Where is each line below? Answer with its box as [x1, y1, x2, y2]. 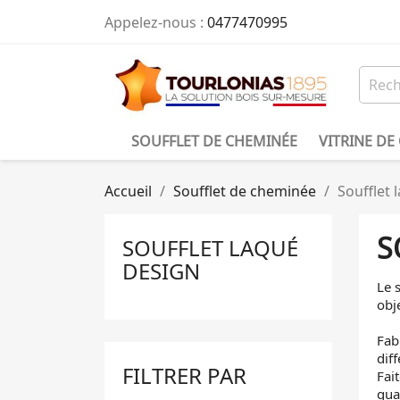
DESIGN [122, 256, 200, 286]
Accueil [104, 181, 152, 201]
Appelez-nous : [104, 12, 207, 32]
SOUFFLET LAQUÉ [122, 233, 298, 262]
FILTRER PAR [122, 361, 246, 390]
